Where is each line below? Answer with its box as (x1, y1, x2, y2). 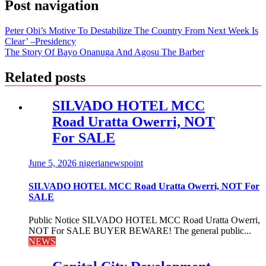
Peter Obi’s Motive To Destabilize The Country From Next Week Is (5, 26, 258, 36)
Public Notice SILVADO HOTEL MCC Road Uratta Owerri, (28, 215, 260, 226)
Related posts (5, 69, 85, 85)
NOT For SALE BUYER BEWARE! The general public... (28, 226, 251, 236)
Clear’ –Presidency (5, 36, 76, 47)
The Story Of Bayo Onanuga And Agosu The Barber (5, 47, 204, 58)
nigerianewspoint (79, 157, 143, 168)
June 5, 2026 (28, 157, 79, 168)
